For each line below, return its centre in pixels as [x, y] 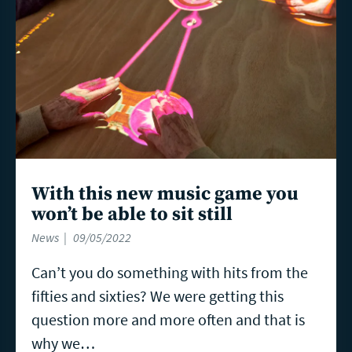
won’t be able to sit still [132, 215]
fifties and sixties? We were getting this [158, 296]
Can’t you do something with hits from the [170, 273]
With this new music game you [165, 194]
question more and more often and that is [168, 320]
